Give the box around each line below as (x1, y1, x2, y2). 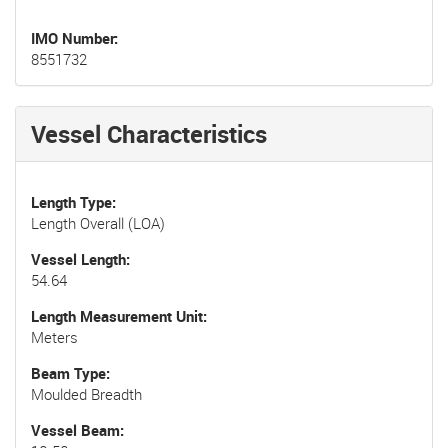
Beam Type (31, 362, 106, 383)
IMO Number (31, 27, 114, 48)
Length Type (31, 191, 112, 212)
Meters (31, 326, 78, 347)
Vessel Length (31, 248, 126, 269)
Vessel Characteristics (31, 117, 267, 150)
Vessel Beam (31, 419, 120, 440)
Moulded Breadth (31, 383, 142, 404)
